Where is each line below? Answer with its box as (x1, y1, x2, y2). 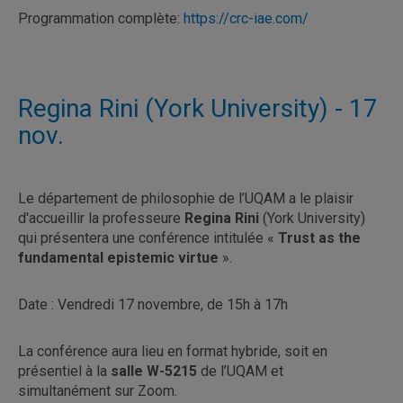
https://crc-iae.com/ (184, 9, 309, 27)
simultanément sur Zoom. (18, 381, 177, 399)
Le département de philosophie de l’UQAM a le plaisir (18, 189, 354, 207)
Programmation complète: (18, 9, 184, 27)
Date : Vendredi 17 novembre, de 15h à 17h (18, 295, 288, 313)
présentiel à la (18, 362, 111, 380)
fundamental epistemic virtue (18, 248, 219, 266)
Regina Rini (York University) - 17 (18, 93, 378, 123)
